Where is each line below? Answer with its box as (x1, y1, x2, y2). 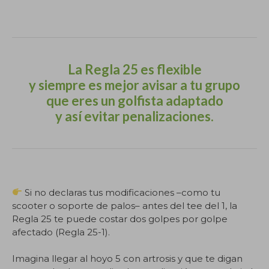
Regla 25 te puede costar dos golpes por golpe (12, 213, 228, 225)
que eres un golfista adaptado (46, 92, 223, 109)
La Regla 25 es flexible (67, 61, 202, 77)
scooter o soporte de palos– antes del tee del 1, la (12, 199, 237, 211)
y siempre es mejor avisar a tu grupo (29, 76, 240, 93)
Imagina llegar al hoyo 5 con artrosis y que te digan (12, 253, 243, 264)
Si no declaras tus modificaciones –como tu (22, 186, 221, 198)
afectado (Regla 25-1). (12, 226, 110, 238)
